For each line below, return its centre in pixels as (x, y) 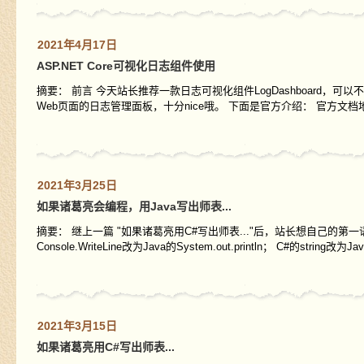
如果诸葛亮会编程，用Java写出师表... (134, 206)
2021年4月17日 (77, 45)
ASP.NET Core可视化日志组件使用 (126, 66)
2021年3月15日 (77, 326)
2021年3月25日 (77, 185)
